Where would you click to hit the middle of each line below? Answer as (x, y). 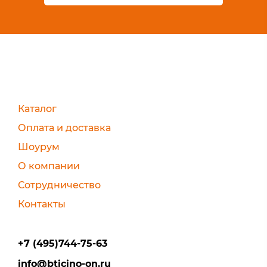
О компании (49, 166)
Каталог (37, 108)
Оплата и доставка (64, 128)
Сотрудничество (59, 185)
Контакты (42, 204)
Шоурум (39, 147)
